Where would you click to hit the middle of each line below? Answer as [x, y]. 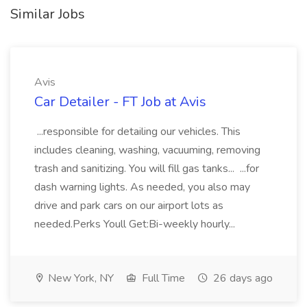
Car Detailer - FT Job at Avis [120, 102]
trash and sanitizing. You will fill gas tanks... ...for [147, 169]
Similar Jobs [48, 14]
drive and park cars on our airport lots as [129, 206]
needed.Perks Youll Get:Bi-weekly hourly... [136, 224]
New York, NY [79, 278]
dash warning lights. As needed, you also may [142, 187]
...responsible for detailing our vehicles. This [137, 132]
